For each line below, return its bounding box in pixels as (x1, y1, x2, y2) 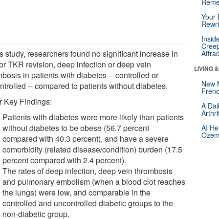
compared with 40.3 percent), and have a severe (2, 132, 169, 144)
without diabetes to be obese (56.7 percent (2, 122, 150, 133)
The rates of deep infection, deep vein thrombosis (2, 165, 173, 176)
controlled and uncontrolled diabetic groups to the (2, 197, 174, 209)
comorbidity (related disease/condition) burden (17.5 (2, 143, 183, 155)
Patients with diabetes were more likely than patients (2, 111, 184, 123)
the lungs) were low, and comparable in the (2, 186, 151, 198)
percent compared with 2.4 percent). (2, 154, 127, 166)
